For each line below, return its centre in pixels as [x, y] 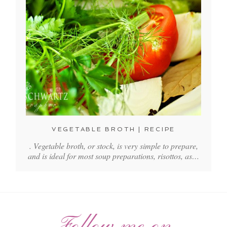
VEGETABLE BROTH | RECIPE [113, 129]
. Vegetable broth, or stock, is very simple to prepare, [113, 146]
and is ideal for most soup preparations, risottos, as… [113, 156]
